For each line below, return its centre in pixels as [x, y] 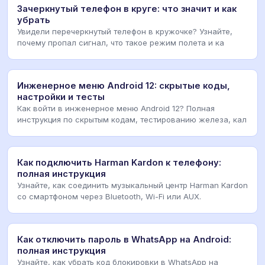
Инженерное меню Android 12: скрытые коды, [124, 85]
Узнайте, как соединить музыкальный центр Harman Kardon [132, 185]
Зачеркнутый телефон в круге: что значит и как [127, 9]
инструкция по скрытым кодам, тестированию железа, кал [132, 119]
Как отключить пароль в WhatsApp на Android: [124, 239]
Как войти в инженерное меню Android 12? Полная [116, 108]
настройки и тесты [61, 97]
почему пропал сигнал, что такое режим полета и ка [121, 42]
